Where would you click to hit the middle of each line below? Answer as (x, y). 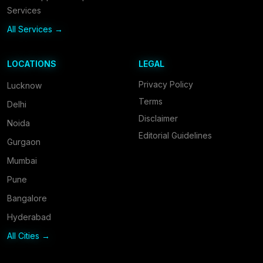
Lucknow (24, 85)
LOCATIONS (32, 64)
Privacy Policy (166, 84)
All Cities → (28, 236)
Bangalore (27, 198)
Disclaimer (158, 118)
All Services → (35, 29)
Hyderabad (29, 217)
